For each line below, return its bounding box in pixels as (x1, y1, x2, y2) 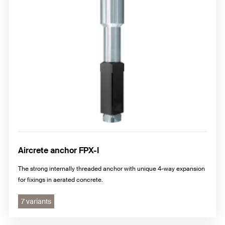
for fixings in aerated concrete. (18, 175, 103, 184)
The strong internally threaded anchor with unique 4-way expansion (18, 164, 205, 173)
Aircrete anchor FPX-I (18, 145, 99, 156)
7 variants (21, 196, 51, 206)
